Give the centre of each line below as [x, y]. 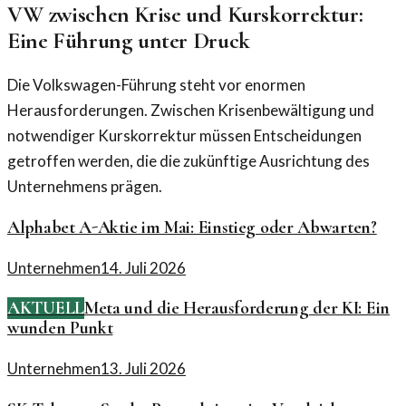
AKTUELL [46, 309]
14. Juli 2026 [143, 267]
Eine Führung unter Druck [129, 40]
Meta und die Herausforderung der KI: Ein [237, 309]
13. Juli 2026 [143, 369]
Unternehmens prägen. [85, 186]
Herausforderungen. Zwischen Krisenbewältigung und [191, 110]
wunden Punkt [60, 329]
